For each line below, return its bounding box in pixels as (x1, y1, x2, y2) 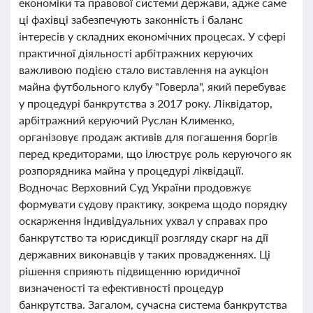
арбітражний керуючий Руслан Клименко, (19, 113, 235, 126)
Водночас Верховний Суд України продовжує (19, 180, 252, 194)
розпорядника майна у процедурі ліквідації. (19, 163, 244, 177)
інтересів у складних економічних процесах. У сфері (19, 29, 286, 43)
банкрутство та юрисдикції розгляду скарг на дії (19, 231, 268, 244)
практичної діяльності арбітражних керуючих (19, 46, 253, 59)
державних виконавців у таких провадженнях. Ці (19, 247, 270, 261)
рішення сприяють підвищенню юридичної (19, 264, 240, 277)
